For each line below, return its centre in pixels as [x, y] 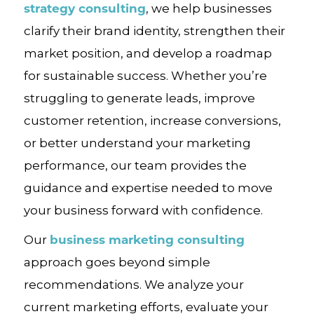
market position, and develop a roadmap [148, 53]
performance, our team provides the [135, 165]
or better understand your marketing [137, 143]
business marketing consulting [147, 239]
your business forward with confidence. [143, 210]
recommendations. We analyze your [134, 284]
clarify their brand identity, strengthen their [154, 30]
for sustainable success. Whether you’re [145, 75]
